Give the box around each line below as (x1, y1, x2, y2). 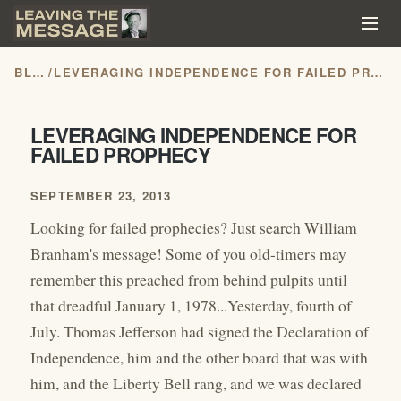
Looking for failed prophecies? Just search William (30, 217, 357, 239)
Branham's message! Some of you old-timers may (30, 243, 346, 265)
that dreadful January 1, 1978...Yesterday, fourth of (30, 294, 352, 317)
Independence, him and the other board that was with (30, 346, 368, 369)
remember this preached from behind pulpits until (30, 269, 347, 291)
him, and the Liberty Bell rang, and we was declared (30, 372, 362, 395)
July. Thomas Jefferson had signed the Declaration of (30, 320, 369, 343)
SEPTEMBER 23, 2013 (30, 187, 172, 205)
